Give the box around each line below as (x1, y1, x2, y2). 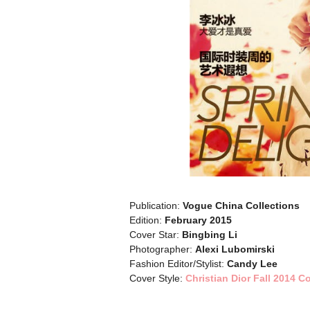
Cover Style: (129, 273, 185, 284)
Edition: (129, 215, 165, 226)
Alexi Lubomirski (195, 244, 275, 255)
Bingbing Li (182, 229, 237, 240)
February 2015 (165, 215, 232, 226)
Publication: (129, 200, 183, 211)
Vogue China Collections (183, 200, 300, 211)
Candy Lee (227, 258, 277, 269)
